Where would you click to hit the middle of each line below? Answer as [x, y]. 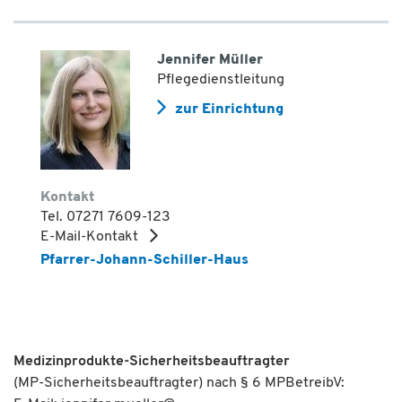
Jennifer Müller [210, 60]
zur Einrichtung [229, 109]
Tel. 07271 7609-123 [105, 217]
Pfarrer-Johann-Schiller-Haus [144, 260]
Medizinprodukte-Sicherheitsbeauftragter [152, 361]
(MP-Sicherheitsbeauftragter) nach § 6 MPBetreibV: [179, 383]
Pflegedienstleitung [221, 79]
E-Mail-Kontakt [91, 236]
